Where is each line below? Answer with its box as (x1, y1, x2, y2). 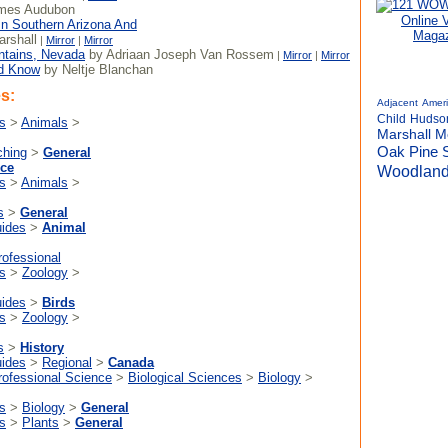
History (20, 340, 64, 355)
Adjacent (377, 97, 418, 108)
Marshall (377, 127, 431, 142)
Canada (108, 355, 154, 370)
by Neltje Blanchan (40, 62, 153, 77)
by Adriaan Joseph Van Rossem (85, 47, 274, 62)
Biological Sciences (128, 370, 242, 385)
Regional (42, 355, 92, 370)
